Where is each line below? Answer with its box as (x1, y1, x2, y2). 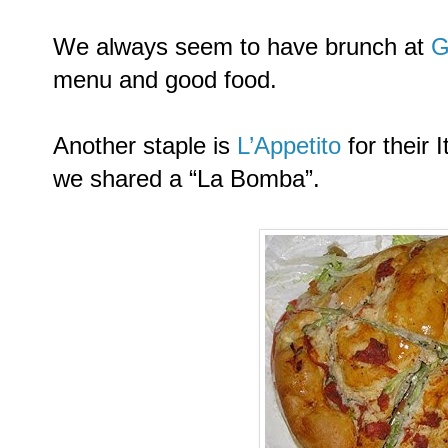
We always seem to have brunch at (53, 33, 431, 60)
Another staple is (53, 132, 237, 159)
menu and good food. (53, 66, 277, 93)
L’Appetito (237, 132, 348, 159)
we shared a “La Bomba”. (53, 165, 320, 192)
